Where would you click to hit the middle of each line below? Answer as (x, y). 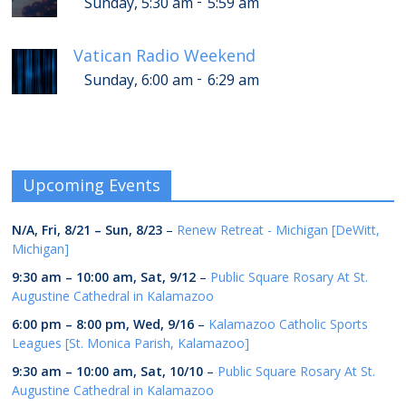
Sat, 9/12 (169, 276)
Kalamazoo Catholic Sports (289, 324)
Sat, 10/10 (172, 371)
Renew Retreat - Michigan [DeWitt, (279, 229)
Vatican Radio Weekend (165, 55)
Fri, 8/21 (67, 229)
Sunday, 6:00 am (139, 79)
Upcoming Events (92, 184)
